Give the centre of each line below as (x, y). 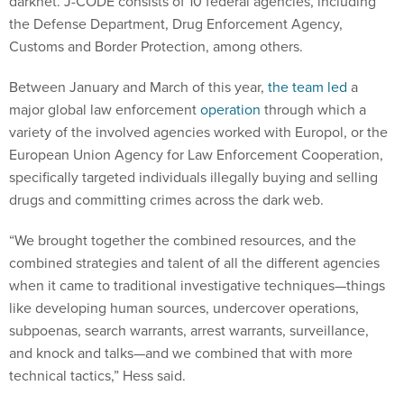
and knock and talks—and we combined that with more (181, 353)
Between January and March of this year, (138, 87)
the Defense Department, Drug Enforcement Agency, (176, 23)
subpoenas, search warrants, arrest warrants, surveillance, (189, 330)
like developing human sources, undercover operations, (184, 308)
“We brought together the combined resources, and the (183, 240)
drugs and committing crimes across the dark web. (168, 199)
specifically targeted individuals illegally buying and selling (193, 177)
